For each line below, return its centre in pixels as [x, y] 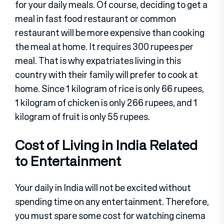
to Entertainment [68, 161]
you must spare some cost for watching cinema [110, 215]
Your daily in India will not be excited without [103, 187]
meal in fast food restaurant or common [95, 19]
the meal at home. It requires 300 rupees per [104, 47]
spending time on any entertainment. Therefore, [112, 201]
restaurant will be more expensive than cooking [110, 33]
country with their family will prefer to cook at [106, 75]
